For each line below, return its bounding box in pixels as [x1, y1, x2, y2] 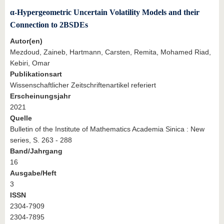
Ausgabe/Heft [10, 169, 56, 177]
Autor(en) [10, 37, 42, 45]
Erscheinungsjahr [10, 92, 70, 100]
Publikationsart [10, 70, 62, 78]
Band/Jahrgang [10, 147, 62, 155]
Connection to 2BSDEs [10, 20, 88, 29]
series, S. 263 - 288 [10, 136, 72, 144]
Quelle [10, 114, 32, 122]
